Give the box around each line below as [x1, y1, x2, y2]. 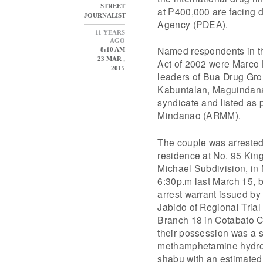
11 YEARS [95, 28, 126, 36]
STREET [100, 2, 126, 9]
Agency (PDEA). [157, 17, 228, 31]
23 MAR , [96, 55, 126, 62]
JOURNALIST [84, 11, 126, 19]
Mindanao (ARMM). [157, 109, 241, 122]
